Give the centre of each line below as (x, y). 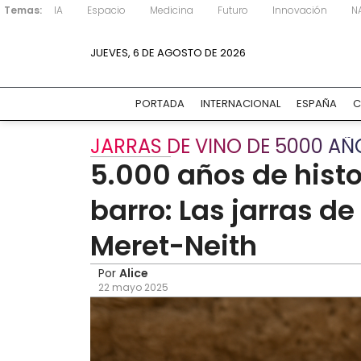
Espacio (106, 10)
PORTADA (160, 104)
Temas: (23, 10)
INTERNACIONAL (240, 104)
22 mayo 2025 (133, 288)
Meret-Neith (174, 246)
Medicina (172, 10)
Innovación (300, 10)
